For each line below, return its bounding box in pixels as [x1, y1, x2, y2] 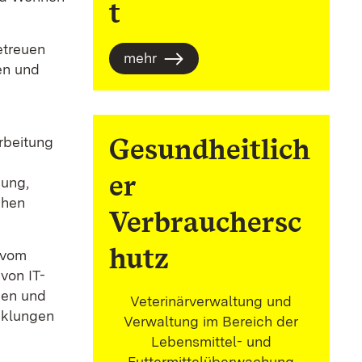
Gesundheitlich [108, 132, 310, 167]
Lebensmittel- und [150, 333, 271, 351]
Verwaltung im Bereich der [124, 313, 299, 330]
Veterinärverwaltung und [130, 293, 293, 310]
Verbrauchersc [108, 204, 301, 240]
